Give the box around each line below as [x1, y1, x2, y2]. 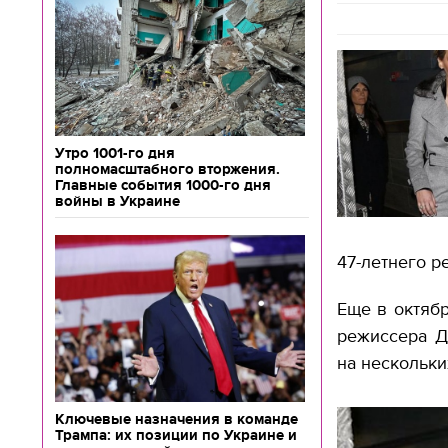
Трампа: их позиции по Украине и [55, 427, 297, 443]
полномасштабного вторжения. [55, 161, 280, 177]
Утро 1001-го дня [55, 145, 175, 161]
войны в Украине [55, 193, 180, 209]
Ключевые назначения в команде [55, 411, 298, 427]
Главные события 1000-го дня [55, 177, 271, 193]
